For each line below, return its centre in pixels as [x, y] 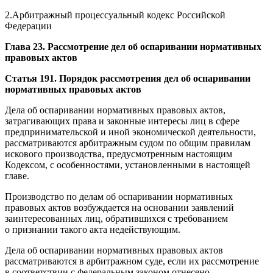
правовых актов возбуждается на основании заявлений [119, 207]
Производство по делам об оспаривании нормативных [119, 196]
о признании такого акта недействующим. [93, 229]
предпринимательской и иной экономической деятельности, [130, 132]
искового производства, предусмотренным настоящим [119, 154]
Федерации [28, 26]
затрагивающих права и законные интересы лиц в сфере [122, 121]
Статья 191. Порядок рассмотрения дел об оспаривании [128, 78]
